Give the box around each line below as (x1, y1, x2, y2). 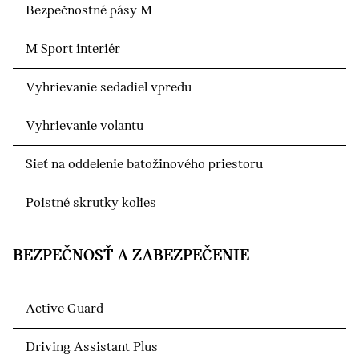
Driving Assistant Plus (26, 340, 158, 356)
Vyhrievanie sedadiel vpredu (26, 80, 192, 96)
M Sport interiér (26, 42, 120, 58)
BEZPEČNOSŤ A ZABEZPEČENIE (13, 248, 249, 265)
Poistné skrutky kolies (26, 196, 156, 212)
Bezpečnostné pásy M (26, 3, 152, 19)
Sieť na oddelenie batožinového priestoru (26, 157, 263, 173)
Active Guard (26, 301, 103, 317)
